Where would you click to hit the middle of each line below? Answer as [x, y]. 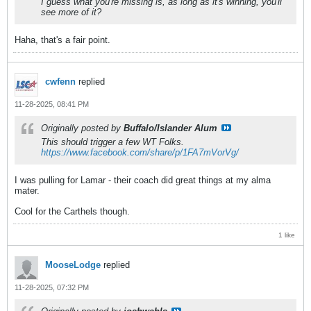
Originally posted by [82, 128]
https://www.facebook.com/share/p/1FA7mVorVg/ [140, 153]
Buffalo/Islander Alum [170, 128]
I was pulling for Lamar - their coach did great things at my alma [143, 180]
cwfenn [60, 82]
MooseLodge [73, 265]
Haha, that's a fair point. [62, 40]
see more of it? [71, 12]
